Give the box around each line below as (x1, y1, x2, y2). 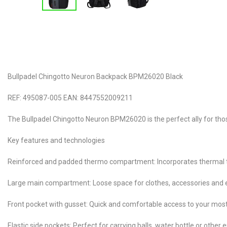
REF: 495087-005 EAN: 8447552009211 (8, 93, 133, 102)
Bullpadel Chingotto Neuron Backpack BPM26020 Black (8, 72, 183, 81)
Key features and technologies (8, 136, 105, 144)
